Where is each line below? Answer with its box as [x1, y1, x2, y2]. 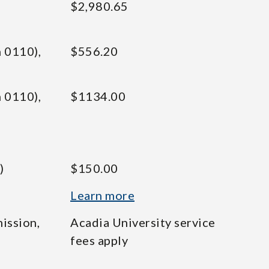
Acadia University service [70, 215, 216, 229]
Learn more [70, 188, 134, 202]
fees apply [70, 233, 128, 247]
